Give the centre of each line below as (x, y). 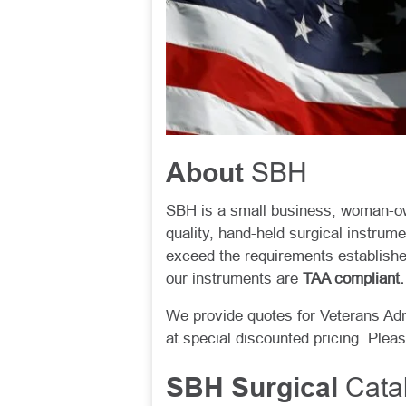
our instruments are (234, 279)
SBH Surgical (256, 390)
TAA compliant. (353, 279)
